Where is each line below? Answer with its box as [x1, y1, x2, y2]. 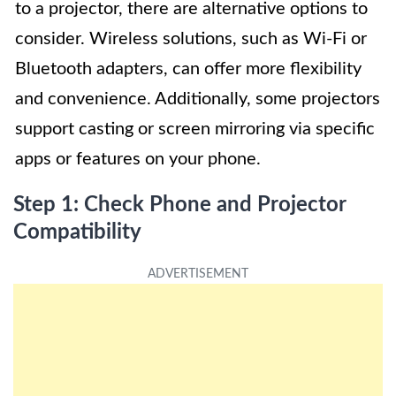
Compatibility [13, 222, 141, 243]
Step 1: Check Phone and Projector [13, 194, 346, 216]
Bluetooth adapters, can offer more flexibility [15, 60, 362, 78]
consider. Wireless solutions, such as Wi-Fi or [15, 30, 367, 48]
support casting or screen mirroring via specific [15, 120, 375, 138]
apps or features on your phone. [15, 150, 261, 168]
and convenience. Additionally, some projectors [15, 90, 380, 108]
